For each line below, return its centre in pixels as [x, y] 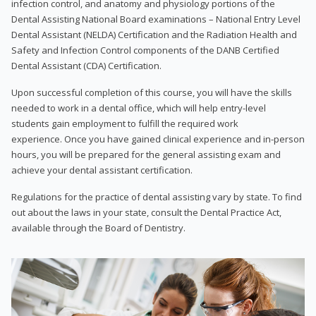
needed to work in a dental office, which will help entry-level [139, 108]
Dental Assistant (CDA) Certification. [86, 65]
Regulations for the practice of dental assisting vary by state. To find [157, 196]
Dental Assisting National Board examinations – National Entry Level [156, 19]
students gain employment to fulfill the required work [125, 123]
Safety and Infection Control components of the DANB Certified [145, 50]
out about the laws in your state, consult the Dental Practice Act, [146, 212]
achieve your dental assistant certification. [102, 170]
